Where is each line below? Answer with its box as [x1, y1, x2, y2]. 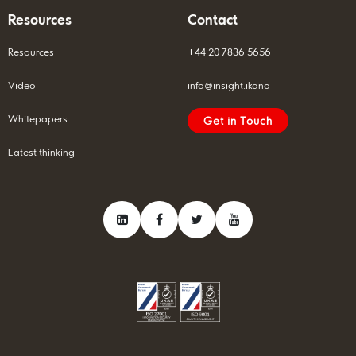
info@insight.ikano [188, 79, 270, 91]
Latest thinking [8, 145, 75, 158]
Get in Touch [203, 114, 273, 127]
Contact [188, 10, 238, 28]
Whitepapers [8, 112, 68, 125]
